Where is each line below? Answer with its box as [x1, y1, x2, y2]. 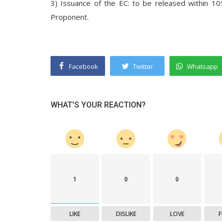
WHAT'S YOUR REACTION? [51, 100, 146, 110]
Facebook [69, 62, 98, 71]
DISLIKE [115, 210, 136, 218]
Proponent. [51, 12, 89, 22]
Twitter [133, 62, 153, 71]
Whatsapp [187, 62, 218, 71]
